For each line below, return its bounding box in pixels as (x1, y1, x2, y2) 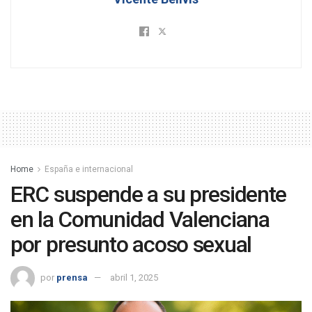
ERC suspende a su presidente (10, 181, 287, 208)
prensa (56, 272, 88, 283)
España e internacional (45, 164, 133, 175)
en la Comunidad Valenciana (10, 206, 270, 233)
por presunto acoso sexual (10, 231, 251, 258)
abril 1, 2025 (110, 272, 158, 283)
